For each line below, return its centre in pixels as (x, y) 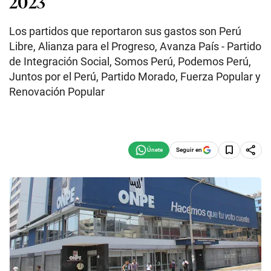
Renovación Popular (57, 92)
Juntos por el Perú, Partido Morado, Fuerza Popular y (135, 77)
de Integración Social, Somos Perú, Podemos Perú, (130, 61)
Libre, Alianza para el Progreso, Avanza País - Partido (135, 46)
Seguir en (189, 149)
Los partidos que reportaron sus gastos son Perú (125, 31)
